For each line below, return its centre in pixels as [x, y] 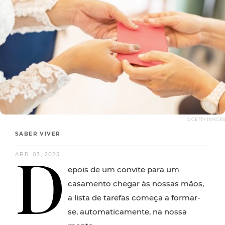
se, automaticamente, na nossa [127, 212]
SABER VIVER [38, 134]
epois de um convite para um [124, 170]
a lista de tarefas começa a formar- [134, 198]
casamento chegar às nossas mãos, [136, 184]
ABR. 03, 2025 [38, 154]
